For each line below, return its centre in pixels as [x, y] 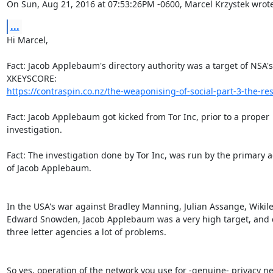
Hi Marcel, [27, 40]
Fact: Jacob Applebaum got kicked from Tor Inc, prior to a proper [138, 116]
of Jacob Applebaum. [49, 168]
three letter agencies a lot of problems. [86, 232]
